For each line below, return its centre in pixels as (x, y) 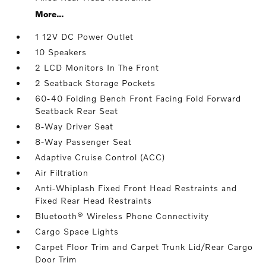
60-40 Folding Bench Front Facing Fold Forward (138, 99)
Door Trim (56, 259)
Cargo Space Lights (77, 232)
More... (50, 14)
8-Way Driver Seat (75, 126)
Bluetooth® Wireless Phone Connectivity (122, 216)
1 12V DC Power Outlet (85, 37)
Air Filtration (62, 173)
